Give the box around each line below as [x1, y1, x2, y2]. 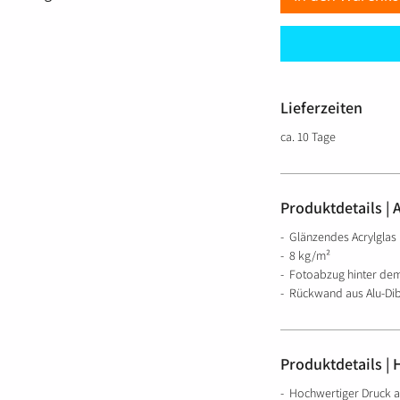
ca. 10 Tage [280, 128, 338, 145]
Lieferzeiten [280, 96, 362, 118]
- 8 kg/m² [280, 246, 330, 263]
